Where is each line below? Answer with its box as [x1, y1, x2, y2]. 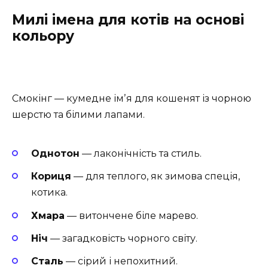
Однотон [31, 148, 80, 160]
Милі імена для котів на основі [12, 11, 244, 28]
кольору [12, 27, 74, 44]
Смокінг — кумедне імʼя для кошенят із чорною [12, 92, 251, 104]
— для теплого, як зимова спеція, [71, 170, 240, 182]
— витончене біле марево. [65, 209, 198, 221]
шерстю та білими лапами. [12, 108, 145, 120]
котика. [31, 187, 68, 199]
